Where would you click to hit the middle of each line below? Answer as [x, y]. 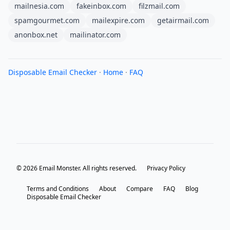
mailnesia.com [39, 6]
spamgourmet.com [47, 20]
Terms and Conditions [58, 189]
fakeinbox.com [101, 6]
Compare [140, 189]
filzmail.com [159, 6]
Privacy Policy [166, 168]
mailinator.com [95, 35]
